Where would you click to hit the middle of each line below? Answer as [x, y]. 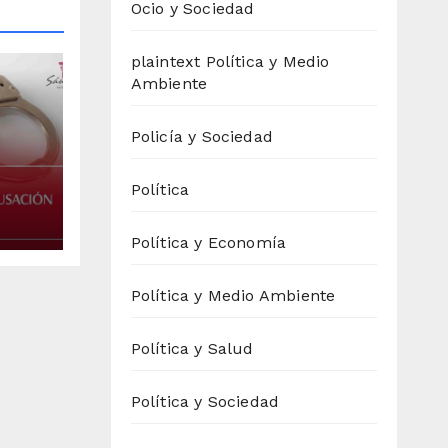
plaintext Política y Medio [230, 62]
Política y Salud [192, 349]
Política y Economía [208, 243]
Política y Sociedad [205, 402]
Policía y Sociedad [202, 137]
